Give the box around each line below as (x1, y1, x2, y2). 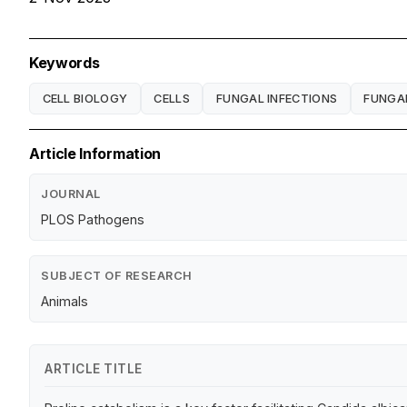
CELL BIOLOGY (42, 91, 128, 105)
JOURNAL (41, 187, 101, 202)
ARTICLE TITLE (45, 362, 143, 377)
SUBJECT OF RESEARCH (41, 269, 193, 283)
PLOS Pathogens (41, 212, 144, 228)
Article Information (29, 144, 161, 164)
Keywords (29, 54, 100, 73)
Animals (41, 293, 88, 310)
